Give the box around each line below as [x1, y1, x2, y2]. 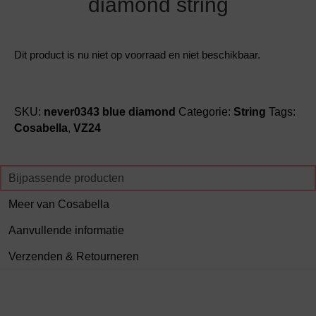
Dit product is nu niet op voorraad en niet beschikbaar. [14, 49, 260, 61]
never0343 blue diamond [44, 106, 176, 118]
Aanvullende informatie [8, 224, 124, 236]
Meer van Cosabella [8, 198, 109, 210]
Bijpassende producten [8, 172, 124, 184]
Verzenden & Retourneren [8, 250, 139, 262]
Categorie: [178, 106, 233, 118]
